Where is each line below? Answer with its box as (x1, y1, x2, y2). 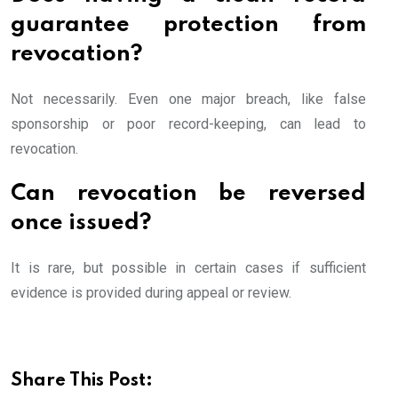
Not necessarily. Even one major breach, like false (11, 90, 366, 107)
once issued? (11, 211, 152, 235)
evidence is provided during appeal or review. (11, 283, 291, 301)
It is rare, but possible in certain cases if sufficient (11, 259, 366, 276)
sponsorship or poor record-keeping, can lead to (11, 115, 366, 132)
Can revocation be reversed (11, 182, 366, 205)
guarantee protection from (11, 13, 366, 36)
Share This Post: (11, 371, 153, 390)
